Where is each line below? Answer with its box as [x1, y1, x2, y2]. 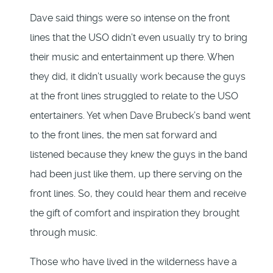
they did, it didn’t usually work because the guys [30, 71, 246, 83]
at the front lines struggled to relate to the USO [30, 90, 238, 102]
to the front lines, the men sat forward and [30, 129, 217, 141]
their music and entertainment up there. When [30, 51, 234, 63]
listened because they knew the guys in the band [30, 149, 247, 161]
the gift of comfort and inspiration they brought [30, 207, 239, 219]
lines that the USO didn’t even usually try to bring [30, 32, 247, 44]
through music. [30, 227, 97, 239]
